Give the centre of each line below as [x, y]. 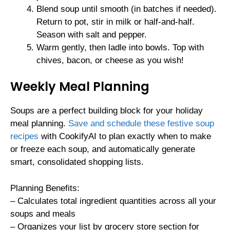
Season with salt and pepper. [92, 34]
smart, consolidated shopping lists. [77, 162]
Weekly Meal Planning [80, 87]
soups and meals [43, 214]
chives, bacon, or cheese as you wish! [110, 60]
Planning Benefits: [45, 188]
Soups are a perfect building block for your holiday [107, 111]
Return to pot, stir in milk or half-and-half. [116, 22]
